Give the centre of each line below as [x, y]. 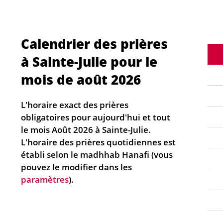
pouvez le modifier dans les [76, 167]
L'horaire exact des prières [75, 105]
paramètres [45, 179]
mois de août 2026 [81, 80]
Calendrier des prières [94, 44]
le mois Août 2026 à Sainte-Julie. [86, 130]
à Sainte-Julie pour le [89, 62]
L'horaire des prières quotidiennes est [98, 142]
